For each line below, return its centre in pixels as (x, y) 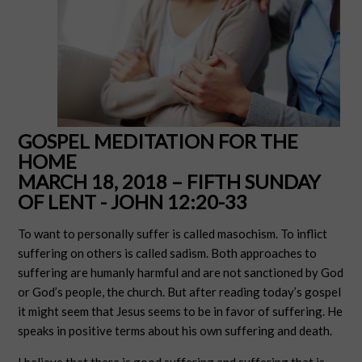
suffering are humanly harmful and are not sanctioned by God (181, 273)
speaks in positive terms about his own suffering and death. (175, 331)
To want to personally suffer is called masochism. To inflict (173, 234)
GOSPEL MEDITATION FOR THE (158, 141)
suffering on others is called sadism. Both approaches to (168, 253)
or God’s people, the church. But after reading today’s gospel (180, 292)
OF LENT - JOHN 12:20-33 (133, 202)
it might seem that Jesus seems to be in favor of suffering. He (181, 311)
